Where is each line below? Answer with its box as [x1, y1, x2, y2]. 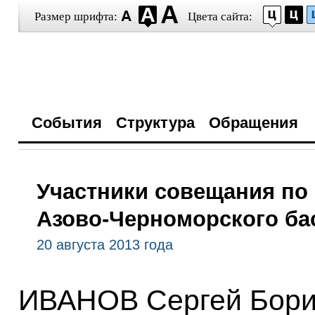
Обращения [208, 114, 298, 131]
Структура [115, 114, 195, 131]
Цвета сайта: [187, 10, 252, 23]
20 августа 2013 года [36, 237, 173, 252]
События [31, 114, 102, 131]
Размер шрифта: [34, 10, 117, 23]
